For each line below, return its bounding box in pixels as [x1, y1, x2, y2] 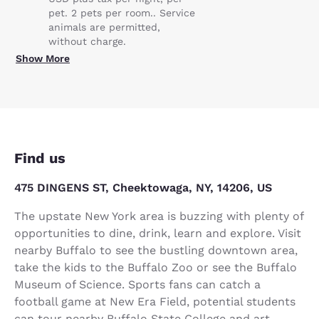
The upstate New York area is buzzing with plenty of [14, 209, 303, 223]
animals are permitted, [48, 21, 160, 33]
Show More [16, 52, 70, 64]
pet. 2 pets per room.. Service [48, 6, 195, 19]
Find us [14, 149, 66, 167]
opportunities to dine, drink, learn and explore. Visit [14, 226, 301, 240]
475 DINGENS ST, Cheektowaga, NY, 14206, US [14, 180, 272, 194]
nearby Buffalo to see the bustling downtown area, [14, 243, 298, 257]
